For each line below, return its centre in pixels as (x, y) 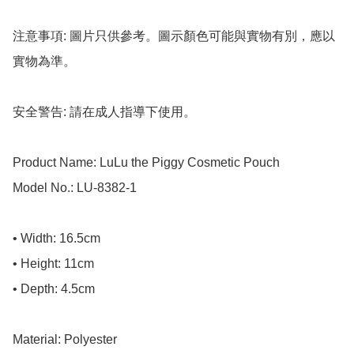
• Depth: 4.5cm (54, 289)
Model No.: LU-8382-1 (75, 188)
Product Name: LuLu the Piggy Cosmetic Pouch (146, 163)
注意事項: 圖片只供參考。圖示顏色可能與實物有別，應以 (174, 36)
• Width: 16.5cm (56, 239)
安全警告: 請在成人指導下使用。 (104, 112)
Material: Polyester (65, 340)
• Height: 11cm (53, 264)
